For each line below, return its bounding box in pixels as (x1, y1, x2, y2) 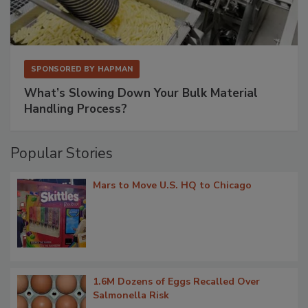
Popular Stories (10, 143, 113, 163)
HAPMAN (98, 63, 133, 74)
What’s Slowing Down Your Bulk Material (24, 85, 258, 101)
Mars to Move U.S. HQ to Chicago (93, 178, 252, 192)
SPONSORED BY (31, 63, 94, 74)
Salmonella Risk (93, 288, 169, 302)
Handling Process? (24, 100, 127, 117)
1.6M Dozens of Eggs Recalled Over (93, 274, 260, 288)
